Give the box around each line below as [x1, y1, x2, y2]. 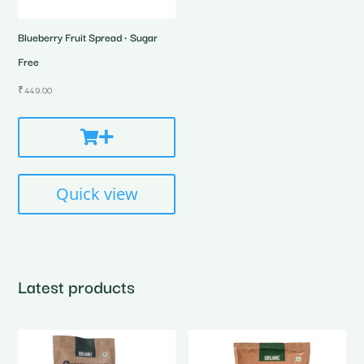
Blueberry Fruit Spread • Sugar [18, 28, 158, 45]
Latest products [18, 273, 136, 300]
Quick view [55, 182, 138, 205]
